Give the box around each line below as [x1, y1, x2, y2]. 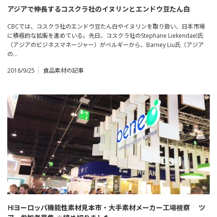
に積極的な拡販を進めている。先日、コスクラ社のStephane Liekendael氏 [7, 31, 203, 40]
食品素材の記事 [43, 66, 84, 75]
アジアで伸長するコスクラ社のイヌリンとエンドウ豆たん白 [7, 4, 190, 14]
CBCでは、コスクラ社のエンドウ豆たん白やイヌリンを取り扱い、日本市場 [7, 22, 205, 31]
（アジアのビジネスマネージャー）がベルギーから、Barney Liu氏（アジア [7, 41, 204, 49]
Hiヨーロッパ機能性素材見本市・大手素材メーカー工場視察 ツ [7, 202, 205, 212]
